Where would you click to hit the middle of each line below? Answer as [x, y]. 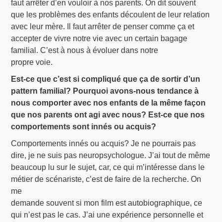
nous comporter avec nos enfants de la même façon [109, 103]
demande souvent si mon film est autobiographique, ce [107, 203]
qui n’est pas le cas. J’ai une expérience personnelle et [107, 215]
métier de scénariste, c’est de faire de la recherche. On [106, 179]
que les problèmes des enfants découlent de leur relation [111, 14]
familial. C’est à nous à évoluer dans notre [85, 50]
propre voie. [32, 62]
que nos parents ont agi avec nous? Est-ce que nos [108, 114]
